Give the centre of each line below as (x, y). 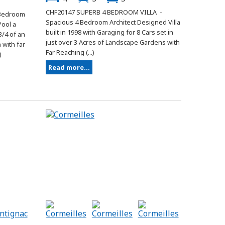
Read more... (69, 68)
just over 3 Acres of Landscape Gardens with (113, 42)
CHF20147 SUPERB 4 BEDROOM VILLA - (105, 12)
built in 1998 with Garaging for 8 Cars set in (109, 32)
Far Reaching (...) (70, 52)
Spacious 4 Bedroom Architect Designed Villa (113, 22)
